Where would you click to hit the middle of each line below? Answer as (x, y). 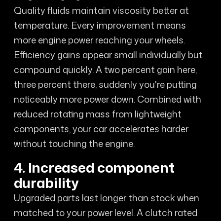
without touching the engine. (74, 143)
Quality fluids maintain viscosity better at (101, 10)
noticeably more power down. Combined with (107, 99)
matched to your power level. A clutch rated (105, 213)
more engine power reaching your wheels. (99, 40)
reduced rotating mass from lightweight (97, 114)
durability (46, 183)
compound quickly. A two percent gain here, (105, 69)
